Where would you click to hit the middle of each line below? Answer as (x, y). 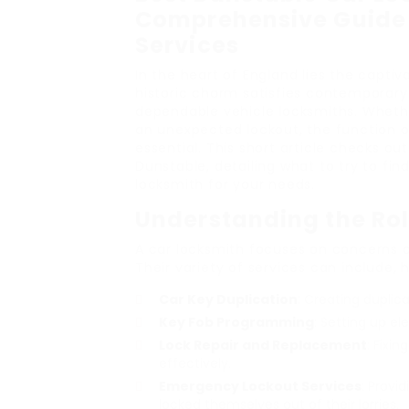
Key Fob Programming (236, 322)
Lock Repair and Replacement (263, 345)
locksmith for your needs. (225, 184)
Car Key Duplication (228, 299)
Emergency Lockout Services (260, 386)
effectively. (195, 363)
